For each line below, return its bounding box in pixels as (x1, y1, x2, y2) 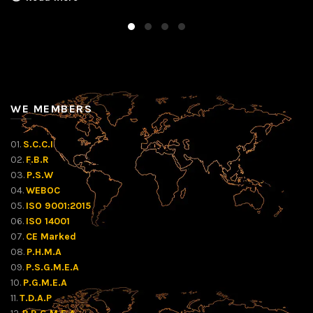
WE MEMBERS (10, 102, 92, 115)
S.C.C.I (23, 138, 53, 150)
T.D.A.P (20, 292, 52, 304)
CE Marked (26, 231, 76, 242)
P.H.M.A (27, 246, 61, 258)
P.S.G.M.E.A (26, 261, 79, 273)
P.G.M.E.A (23, 277, 67, 289)
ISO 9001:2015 (26, 200, 91, 212)
